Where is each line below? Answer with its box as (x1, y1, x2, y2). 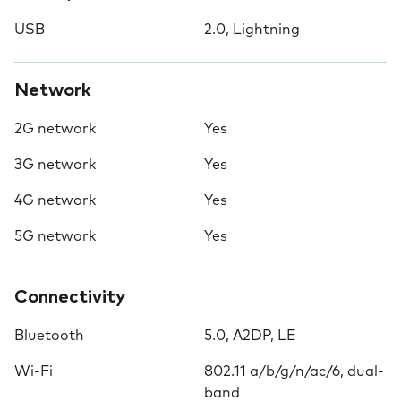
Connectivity (14, 288, 125, 306)
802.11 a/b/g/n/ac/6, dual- (204, 364, 384, 379)
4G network (14, 193, 96, 208)
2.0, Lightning (204, 22, 300, 37)
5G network (14, 229, 96, 243)
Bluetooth (14, 328, 84, 343)
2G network (14, 122, 96, 136)
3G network (14, 158, 96, 172)
